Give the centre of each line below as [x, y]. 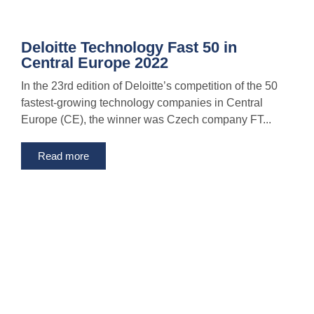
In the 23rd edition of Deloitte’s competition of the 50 [149, 86]
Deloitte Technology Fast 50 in [129, 48]
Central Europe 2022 [95, 63]
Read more [63, 156]
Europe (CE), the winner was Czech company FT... [146, 120]
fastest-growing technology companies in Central [142, 103]
